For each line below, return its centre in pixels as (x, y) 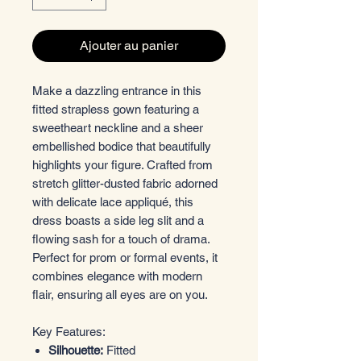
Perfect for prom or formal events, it (125, 257)
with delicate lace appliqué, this (113, 202)
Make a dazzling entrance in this (117, 91)
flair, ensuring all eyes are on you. (120, 295)
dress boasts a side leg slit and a (118, 220)
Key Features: (69, 332)
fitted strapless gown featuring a (116, 109)
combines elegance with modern (117, 276)
